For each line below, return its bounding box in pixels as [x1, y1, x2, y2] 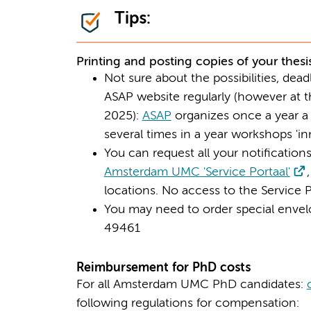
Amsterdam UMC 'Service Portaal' [103, 166, 290, 179]
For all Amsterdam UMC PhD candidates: [76, 278, 307, 292]
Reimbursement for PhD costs [76, 262, 251, 275]
